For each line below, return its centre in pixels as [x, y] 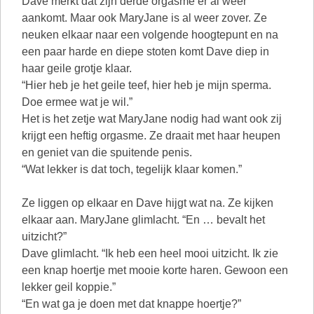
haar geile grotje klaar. [77, 68]
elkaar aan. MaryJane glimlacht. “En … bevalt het [143, 220]
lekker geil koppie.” [69, 287]
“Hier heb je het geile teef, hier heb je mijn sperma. [146, 85]
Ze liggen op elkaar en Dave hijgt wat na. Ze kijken [148, 203]
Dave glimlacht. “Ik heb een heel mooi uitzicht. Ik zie [150, 253]
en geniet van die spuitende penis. [107, 152]
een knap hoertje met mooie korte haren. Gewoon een [155, 270]
